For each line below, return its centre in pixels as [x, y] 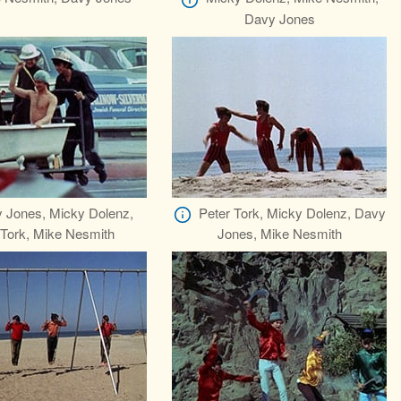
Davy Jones [279, 18]
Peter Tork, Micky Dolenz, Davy [292, 212]
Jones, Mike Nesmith [279, 233]
